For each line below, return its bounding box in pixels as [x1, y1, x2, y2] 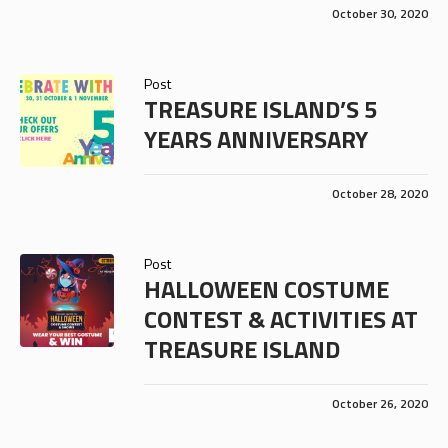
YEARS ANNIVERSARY [143, 120, 368, 157]
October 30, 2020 [332, 3, 428, 23]
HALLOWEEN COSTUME [143, 270, 389, 307]
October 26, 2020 [332, 393, 428, 413]
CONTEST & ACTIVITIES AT [143, 300, 418, 337]
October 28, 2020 [332, 183, 428, 203]
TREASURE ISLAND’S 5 [143, 90, 377, 127]
